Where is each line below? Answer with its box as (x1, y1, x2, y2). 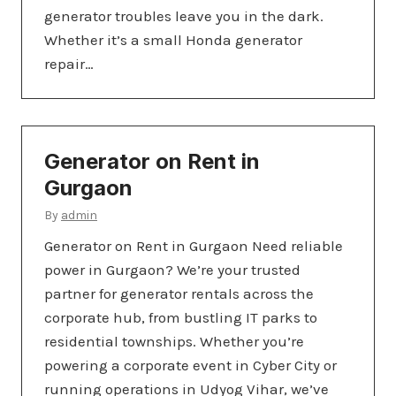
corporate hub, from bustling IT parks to (44, 308, 317, 326)
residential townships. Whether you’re (44, 331, 304, 350)
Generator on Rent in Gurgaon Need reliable (44, 236, 343, 255)
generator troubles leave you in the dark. (44, 6, 324, 25)
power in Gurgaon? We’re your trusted (44, 260, 301, 278)
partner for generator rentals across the (44, 284, 314, 302)
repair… (44, 54, 94, 72)
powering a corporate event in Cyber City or (44, 355, 337, 374)
